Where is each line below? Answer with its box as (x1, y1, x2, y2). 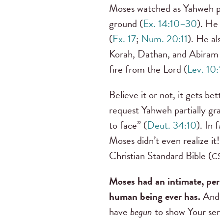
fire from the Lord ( (109, 61, 187, 78)
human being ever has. (109, 189, 200, 205)
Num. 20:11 (141, 31, 188, 47)
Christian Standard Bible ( (109, 148, 212, 164)
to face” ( (109, 117, 147, 134)
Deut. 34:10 (147, 117, 196, 134)
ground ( (109, 16, 143, 32)
